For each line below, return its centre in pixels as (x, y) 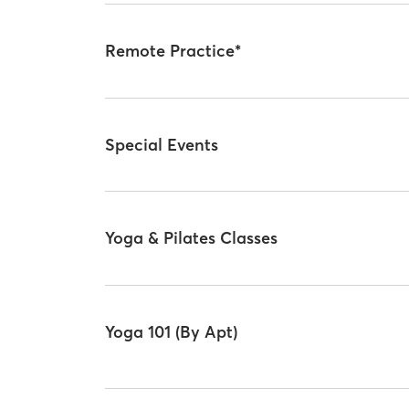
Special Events (162, 144)
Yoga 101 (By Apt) (172, 331)
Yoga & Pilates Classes (192, 238)
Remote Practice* (173, 51)
